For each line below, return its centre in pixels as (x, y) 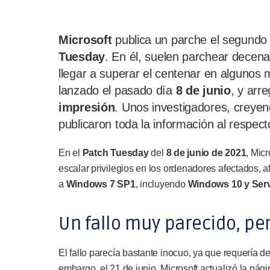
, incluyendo (162, 184)
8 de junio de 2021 (206, 153)
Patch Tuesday (115, 153)
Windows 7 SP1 (101, 184)
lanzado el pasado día (115, 90)
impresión (87, 107)
